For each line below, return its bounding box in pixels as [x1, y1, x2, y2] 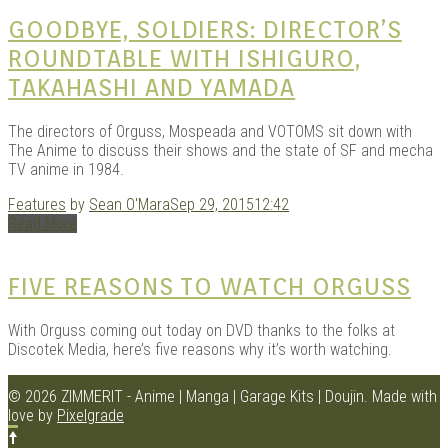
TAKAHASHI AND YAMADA [8, 73, 296, 103]
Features [8, 195, 66, 215]
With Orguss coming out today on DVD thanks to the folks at [8, 321, 395, 341]
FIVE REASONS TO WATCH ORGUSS [8, 272, 411, 302]
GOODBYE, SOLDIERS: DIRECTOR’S [8, 15, 402, 45]
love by [8, 406, 57, 426]
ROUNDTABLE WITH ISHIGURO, [8, 44, 361, 74]
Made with [372, 387, 437, 407]
